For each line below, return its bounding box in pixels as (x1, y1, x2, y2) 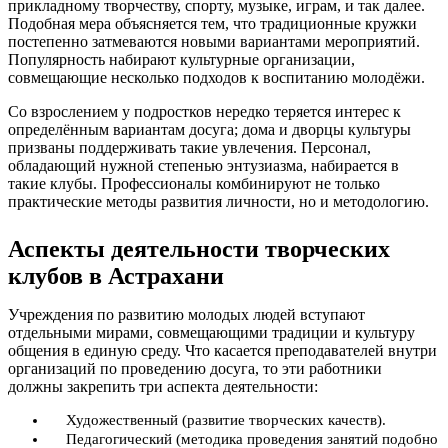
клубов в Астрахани (8, 263, 224, 289)
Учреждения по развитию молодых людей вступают (8, 306, 365, 323)
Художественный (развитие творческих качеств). (66, 412, 386, 428)
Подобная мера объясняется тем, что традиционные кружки (8, 15, 417, 32)
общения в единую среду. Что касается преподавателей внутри (8, 342, 437, 359)
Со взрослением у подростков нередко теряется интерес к (8, 103, 401, 120)
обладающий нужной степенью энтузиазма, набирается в (8, 157, 399, 174)
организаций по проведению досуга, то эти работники (8, 360, 382, 377)
